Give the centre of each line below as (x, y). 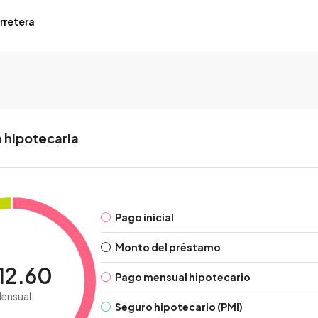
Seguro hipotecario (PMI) (179, 306)
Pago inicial (145, 217)
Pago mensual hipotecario (183, 276)
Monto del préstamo (168, 247)
